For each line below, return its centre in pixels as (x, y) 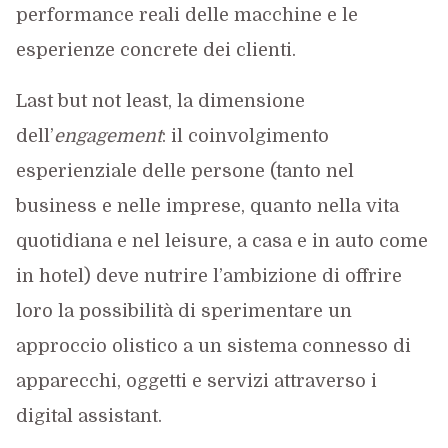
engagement (107, 135)
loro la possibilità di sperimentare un (183, 310)
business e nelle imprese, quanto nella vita (207, 205)
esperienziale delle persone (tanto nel (184, 170)
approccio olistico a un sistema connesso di (213, 345)
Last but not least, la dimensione (160, 100)
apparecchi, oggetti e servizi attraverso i (196, 380)
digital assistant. (88, 415)
